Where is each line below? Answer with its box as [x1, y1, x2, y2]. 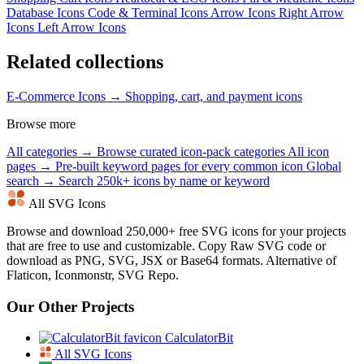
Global [306, 158, 341, 173]
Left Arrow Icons [37, 20, 126, 34]
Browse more [6, 116, 76, 131]
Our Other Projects [6, 297, 134, 315]
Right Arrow [279, 6, 344, 19]
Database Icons [6, 6, 88, 19]
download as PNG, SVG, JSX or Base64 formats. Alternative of [6, 253, 336, 267]
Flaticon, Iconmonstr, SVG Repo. [6, 267, 179, 282]
